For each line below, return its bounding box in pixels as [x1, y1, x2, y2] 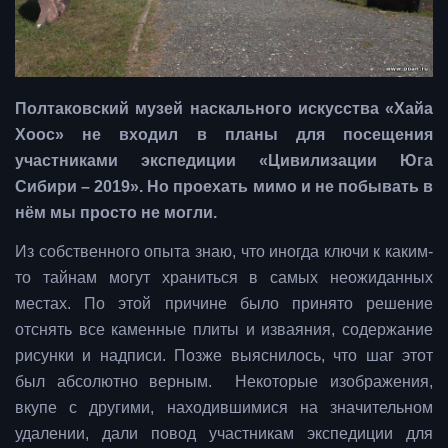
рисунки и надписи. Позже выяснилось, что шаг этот [15, 347, 433, 365]
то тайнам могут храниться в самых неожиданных [15, 269, 433, 287]
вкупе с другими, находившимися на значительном [15, 399, 433, 417]
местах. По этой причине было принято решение [15, 295, 433, 313]
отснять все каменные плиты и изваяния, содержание [15, 321, 433, 339]
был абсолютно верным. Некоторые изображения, [15, 373, 433, 391]
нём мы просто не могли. [15, 204, 217, 222]
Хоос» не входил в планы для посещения [15, 126, 433, 144]
